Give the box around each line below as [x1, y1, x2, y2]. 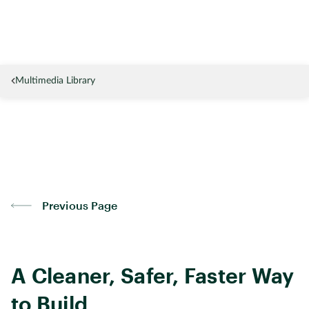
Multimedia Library [15, 76, 95, 86]
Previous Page [42, 199, 118, 212]
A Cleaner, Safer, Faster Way [11, 263, 295, 288]
